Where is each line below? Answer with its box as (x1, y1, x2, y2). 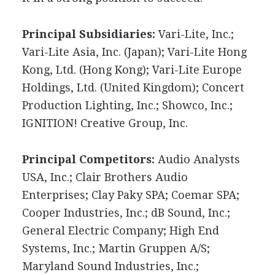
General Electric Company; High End (21, 223, 219, 237)
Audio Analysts (154, 152, 240, 166)
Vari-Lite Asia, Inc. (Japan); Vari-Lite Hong (21, 45, 247, 58)
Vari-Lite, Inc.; (155, 27, 234, 41)
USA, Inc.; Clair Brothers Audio (21, 170, 188, 184)
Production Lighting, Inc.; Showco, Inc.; (21, 98, 233, 112)
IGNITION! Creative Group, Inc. (21, 116, 188, 130)
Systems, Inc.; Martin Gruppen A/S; (21, 241, 210, 255)
